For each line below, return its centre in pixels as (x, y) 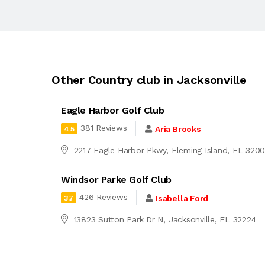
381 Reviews (104, 128)
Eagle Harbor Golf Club (113, 110)
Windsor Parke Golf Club (116, 180)
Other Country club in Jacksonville (149, 80)
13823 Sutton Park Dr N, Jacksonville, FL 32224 (165, 219)
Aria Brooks (178, 129)
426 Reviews (104, 197)
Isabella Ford (182, 198)
